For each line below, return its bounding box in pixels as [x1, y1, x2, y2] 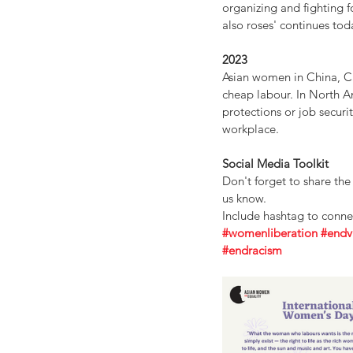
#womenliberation [222, 225, 318, 240]
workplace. [222, 121, 279, 136]
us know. [222, 191, 269, 206]
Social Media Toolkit [222, 156, 329, 171]
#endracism [222, 243, 282, 258]
